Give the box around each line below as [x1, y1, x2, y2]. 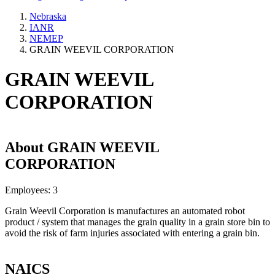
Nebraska [29, 11, 66, 21]
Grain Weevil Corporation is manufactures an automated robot [5, 205, 245, 216]
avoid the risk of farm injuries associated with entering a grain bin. [5, 227, 260, 238]
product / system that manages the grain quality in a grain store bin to [5, 216, 270, 227]
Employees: [5, 184, 50, 195]
